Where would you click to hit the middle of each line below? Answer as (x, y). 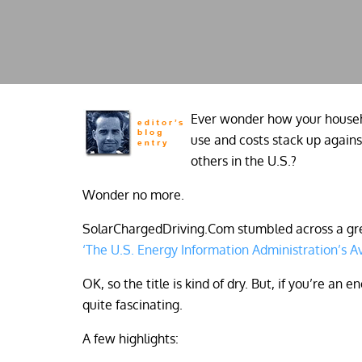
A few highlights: (130, 339)
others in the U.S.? (244, 161)
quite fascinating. (133, 305)
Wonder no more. (133, 195)
